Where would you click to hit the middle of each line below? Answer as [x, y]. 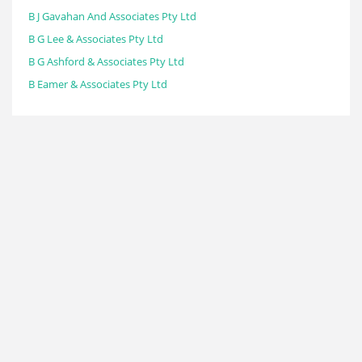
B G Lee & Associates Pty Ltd [96, 39]
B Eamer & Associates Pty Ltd [98, 84]
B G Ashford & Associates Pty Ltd [106, 61]
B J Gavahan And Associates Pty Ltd [112, 16]
